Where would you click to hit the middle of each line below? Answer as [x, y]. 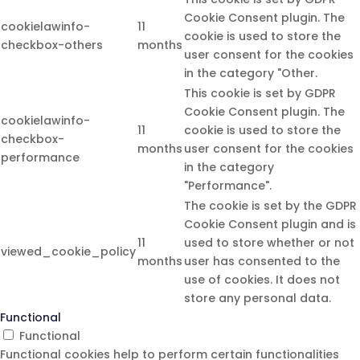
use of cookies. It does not [262, 280]
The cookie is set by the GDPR [270, 206]
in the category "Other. [251, 73]
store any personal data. [258, 298]
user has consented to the [262, 261]
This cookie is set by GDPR [260, 93]
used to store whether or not [269, 243]
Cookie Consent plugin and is [270, 224]
